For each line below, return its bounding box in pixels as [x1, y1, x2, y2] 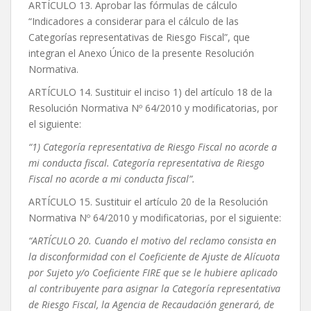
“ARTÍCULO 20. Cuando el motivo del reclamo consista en [28, 234, 276, 248]
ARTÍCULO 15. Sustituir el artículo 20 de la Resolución [28, 195, 268, 209]
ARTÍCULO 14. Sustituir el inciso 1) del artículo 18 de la [28, 85, 272, 99]
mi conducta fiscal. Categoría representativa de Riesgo [28, 156, 264, 170]
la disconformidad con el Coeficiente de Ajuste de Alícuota [28, 250, 280, 264]
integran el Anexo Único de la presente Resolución [28, 47, 254, 60]
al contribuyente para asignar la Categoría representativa [28, 282, 280, 296]
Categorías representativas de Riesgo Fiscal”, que [28, 31, 250, 44]
